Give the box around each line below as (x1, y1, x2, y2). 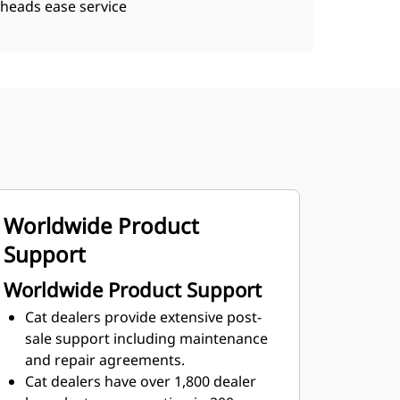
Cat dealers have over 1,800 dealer (24, 371, 256, 391)
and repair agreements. (24, 350, 185, 370)
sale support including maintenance (24, 329, 268, 348)
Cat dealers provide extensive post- (24, 307, 262, 327)
